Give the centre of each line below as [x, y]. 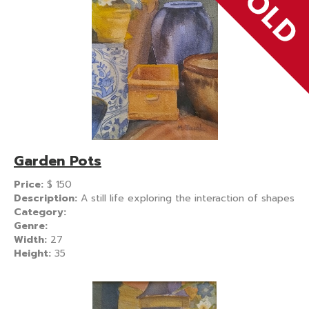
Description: [47, 198]
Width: [32, 239]
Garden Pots [58, 160]
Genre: [31, 226]
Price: [30, 184]
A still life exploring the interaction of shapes [188, 198]
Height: [34, 253]
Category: [40, 212]
